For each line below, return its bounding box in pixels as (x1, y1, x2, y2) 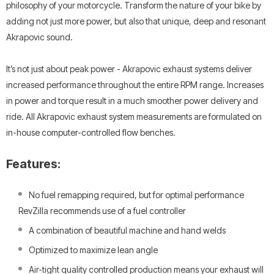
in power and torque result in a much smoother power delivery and (6, 95, 258, 106)
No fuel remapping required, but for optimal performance (29, 189, 244, 200)
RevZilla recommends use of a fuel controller (18, 205, 186, 216)
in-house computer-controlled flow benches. (6, 127, 176, 138)
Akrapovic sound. (6, 31, 73, 42)
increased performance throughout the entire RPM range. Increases (6, 79, 264, 90)
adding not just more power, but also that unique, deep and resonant (6, 15, 266, 26)
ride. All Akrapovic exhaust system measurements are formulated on (6, 111, 262, 122)
